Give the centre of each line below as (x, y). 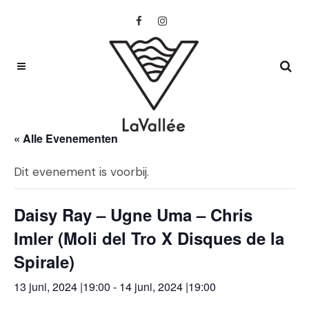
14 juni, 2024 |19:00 (168, 287)
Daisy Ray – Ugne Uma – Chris (133, 215)
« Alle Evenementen (66, 138)
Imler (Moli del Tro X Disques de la (149, 238)
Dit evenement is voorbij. (81, 172)
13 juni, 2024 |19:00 (62, 287)
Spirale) (44, 261)
